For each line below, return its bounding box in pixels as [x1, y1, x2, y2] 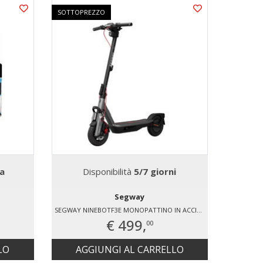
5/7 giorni [134, 166, 177, 178]
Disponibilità [83, 166, 134, 178]
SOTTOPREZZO [57, 7, 105, 16]
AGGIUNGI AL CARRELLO [75, 243, 184, 257]
